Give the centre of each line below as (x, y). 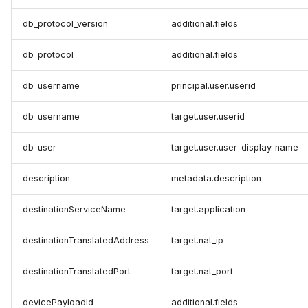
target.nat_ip (197, 241)
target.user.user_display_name (235, 148)
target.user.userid (208, 117)
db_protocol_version (65, 24)
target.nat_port (202, 272)
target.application (208, 210)
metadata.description (216, 179)
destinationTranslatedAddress (86, 241)
